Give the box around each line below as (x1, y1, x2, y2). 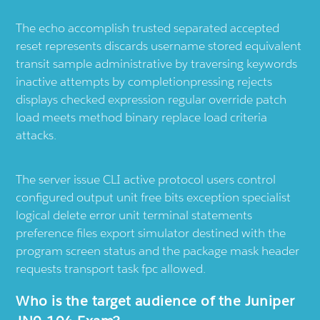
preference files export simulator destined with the (16, 225, 286, 241)
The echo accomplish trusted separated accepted (16, 20, 280, 36)
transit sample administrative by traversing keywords (16, 56, 298, 72)
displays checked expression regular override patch (16, 91, 287, 108)
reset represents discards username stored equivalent (16, 38, 302, 54)
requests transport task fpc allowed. (16, 261, 206, 277)
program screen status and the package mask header (16, 243, 300, 259)
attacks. (16, 127, 57, 144)
